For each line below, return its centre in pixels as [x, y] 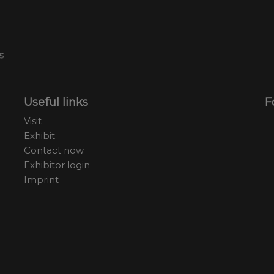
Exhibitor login [57, 165]
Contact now [54, 150]
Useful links [56, 102]
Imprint [41, 180]
